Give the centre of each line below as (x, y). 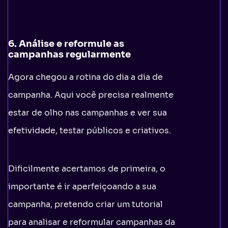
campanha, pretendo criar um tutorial (85, 204)
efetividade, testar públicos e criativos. (90, 130)
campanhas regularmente (69, 54)
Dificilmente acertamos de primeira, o (87, 168)
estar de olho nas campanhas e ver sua (88, 112)
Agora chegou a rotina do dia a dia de (85, 77)
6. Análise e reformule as (66, 44)
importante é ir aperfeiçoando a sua (82, 186)
